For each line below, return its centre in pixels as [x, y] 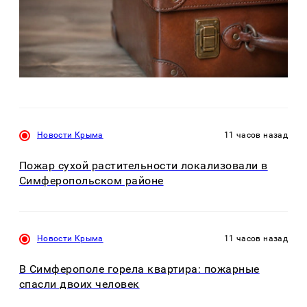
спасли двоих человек [79, 284]
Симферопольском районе [91, 180]
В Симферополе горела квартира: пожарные [139, 269]
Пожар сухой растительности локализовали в [144, 165]
